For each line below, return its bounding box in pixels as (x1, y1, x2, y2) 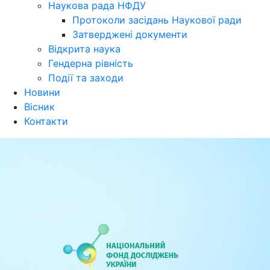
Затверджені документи (72, 28, 187, 40)
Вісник (24, 100, 55, 113)
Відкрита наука (48, 42, 121, 55)
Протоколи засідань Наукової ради (72, 13, 242, 26)
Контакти (24, 115, 68, 127)
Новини (24, 86, 60, 98)
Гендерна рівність (48, 57, 133, 69)
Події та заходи (48, 71, 124, 84)
